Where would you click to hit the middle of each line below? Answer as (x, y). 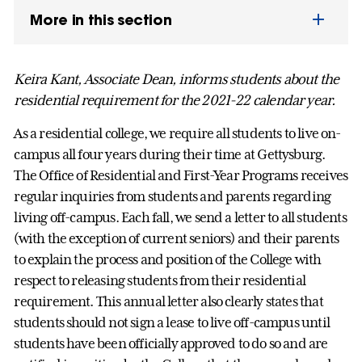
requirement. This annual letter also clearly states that (168, 301)
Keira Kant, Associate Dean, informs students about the (177, 79)
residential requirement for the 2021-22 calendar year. (175, 100)
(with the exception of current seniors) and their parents (176, 238)
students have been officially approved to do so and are (171, 343)
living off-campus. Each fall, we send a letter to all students (180, 217)
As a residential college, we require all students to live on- (177, 133)
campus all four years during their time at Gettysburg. (170, 154)
